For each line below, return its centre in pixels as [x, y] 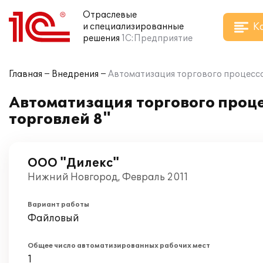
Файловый [53, 218]
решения [101, 38]
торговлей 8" [60, 119]
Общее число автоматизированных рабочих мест [119, 246]
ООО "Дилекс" [73, 163]
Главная [26, 74]
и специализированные [133, 27]
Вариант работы [58, 205]
